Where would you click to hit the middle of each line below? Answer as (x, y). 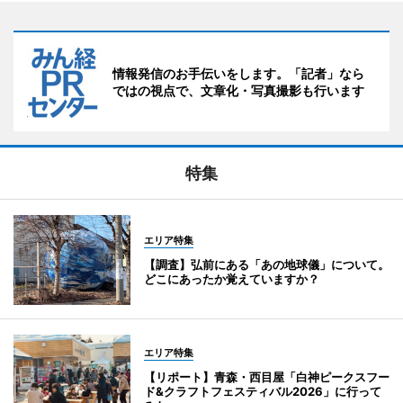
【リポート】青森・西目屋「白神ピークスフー (267, 377)
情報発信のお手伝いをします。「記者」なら (238, 74)
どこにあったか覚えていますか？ (232, 279)
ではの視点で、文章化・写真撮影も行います (238, 91)
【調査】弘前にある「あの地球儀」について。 (267, 265)
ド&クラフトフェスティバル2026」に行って (263, 392)
